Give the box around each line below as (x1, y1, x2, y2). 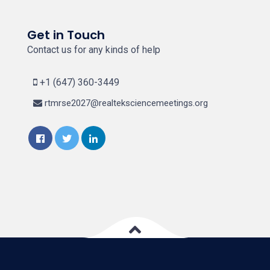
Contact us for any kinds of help (27, 44, 160, 56)
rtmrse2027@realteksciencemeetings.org (42, 98, 208, 109)
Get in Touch (27, 27, 105, 44)
